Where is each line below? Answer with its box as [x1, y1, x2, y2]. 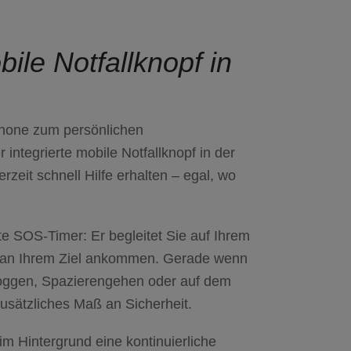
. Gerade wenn [155, 251, 248, 266]
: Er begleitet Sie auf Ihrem [83, 228, 250, 244]
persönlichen [63, 121, 143, 138]
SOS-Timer [13, 228, 83, 244]
